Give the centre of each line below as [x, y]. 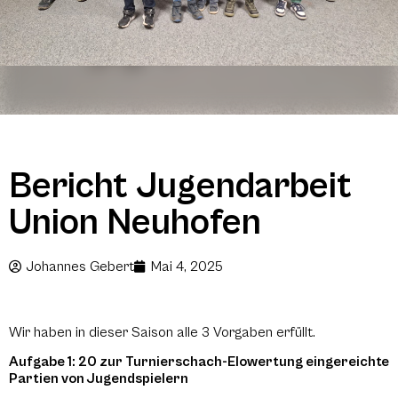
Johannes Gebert [80, 266]
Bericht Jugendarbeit [180, 186]
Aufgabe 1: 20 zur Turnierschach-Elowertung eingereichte [199, 362]
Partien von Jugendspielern [99, 379]
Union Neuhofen [135, 222]
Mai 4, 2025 [187, 266]
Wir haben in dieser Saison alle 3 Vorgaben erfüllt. [162, 332]
